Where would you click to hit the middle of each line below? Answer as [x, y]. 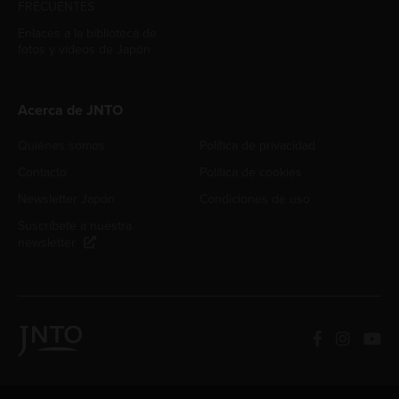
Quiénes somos [61, 146]
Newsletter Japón [66, 199]
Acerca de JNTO [70, 111]
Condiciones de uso [255, 199]
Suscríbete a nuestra [75, 226]
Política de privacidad [257, 146]
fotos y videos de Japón [84, 50]
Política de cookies [251, 173]
